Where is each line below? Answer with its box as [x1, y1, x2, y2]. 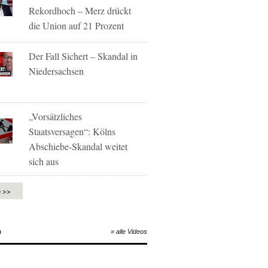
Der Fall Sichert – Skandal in [29, 50, 138, 62]
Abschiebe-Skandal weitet [29, 140, 128, 153]
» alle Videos [111, 228, 147, 235]
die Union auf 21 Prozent [29, 19, 124, 32]
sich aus [29, 155, 59, 167]
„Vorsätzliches [29, 110, 83, 123]
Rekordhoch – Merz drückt [29, 4, 132, 17]
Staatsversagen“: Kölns [29, 125, 116, 138]
